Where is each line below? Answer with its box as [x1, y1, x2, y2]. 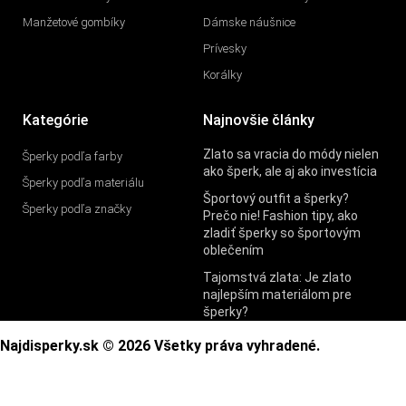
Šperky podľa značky [23, 202, 131, 217]
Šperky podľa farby [23, 150, 122, 164]
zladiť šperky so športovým [203, 226, 361, 241]
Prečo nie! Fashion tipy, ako [203, 208, 358, 224]
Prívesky [203, 42, 246, 56]
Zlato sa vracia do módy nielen [203, 147, 379, 162]
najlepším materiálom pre [203, 287, 352, 303]
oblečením [203, 243, 264, 258]
